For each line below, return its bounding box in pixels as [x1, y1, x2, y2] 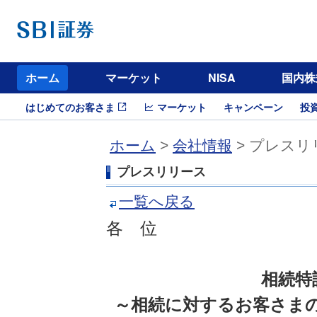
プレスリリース [117, 165, 206, 179]
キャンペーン [224, 100, 283, 114]
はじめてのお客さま [25, 100, 115, 114]
